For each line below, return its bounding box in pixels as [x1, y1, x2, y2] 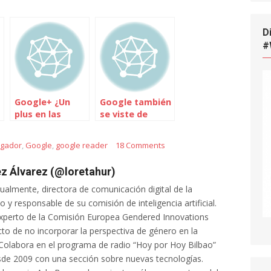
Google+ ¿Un [15, 96, 70, 108]
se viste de [100, 108, 148, 120]
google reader [56, 140, 108, 151]
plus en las [15, 108, 61, 120]
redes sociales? [15, 120, 83, 132]
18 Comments [116, 140, 165, 151]
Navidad [100, 120, 135, 132]
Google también [100, 96, 171, 108]
